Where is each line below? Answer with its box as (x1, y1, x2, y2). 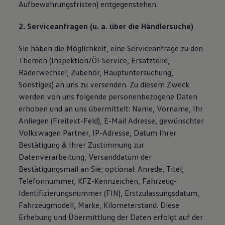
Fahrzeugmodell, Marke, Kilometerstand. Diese (19, 200, 180, 210)
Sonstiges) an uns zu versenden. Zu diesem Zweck (19, 79, 190, 89)
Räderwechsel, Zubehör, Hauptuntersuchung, (19, 67, 174, 77)
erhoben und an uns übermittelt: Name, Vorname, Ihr (19, 103, 203, 114)
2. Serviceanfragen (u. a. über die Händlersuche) (19, 21, 194, 31)
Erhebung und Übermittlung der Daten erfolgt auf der (19, 212, 203, 222)
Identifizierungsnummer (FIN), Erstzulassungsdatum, (19, 188, 200, 198)
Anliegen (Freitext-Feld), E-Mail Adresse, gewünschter (19, 116, 204, 126)
